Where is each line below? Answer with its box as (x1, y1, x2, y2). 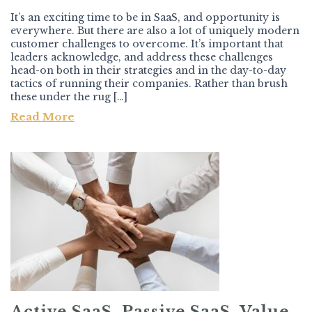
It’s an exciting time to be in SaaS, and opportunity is (10, 11, 280, 24)
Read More (10, 110, 75, 124)
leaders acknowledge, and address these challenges (10, 51, 273, 64)
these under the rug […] (10, 91, 127, 104)
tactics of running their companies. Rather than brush (10, 77, 288, 91)
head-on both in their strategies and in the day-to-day (10, 64, 286, 77)
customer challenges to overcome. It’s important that (10, 38, 283, 51)
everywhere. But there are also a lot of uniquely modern (10, 24, 299, 38)
